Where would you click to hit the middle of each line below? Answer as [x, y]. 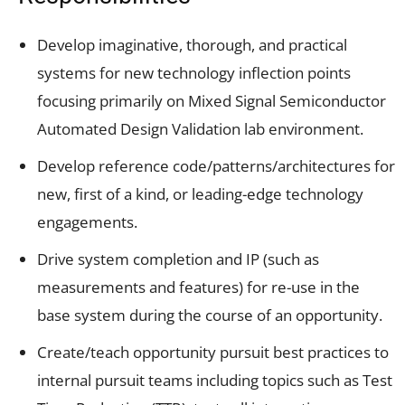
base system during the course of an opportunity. [210, 315]
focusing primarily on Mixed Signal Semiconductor [212, 100]
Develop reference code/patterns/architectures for [216, 165]
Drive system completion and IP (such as [178, 259]
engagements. [87, 221]
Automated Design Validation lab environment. [200, 128]
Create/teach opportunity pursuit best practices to [213, 352]
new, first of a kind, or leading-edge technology [200, 193]
